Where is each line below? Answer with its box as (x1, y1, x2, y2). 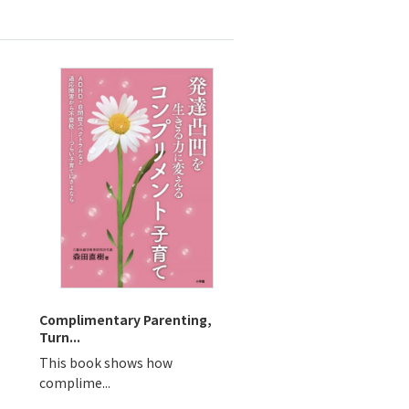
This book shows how (39, 353, 173, 372)
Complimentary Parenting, (39, 310, 212, 329)
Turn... (39, 328, 80, 346)
